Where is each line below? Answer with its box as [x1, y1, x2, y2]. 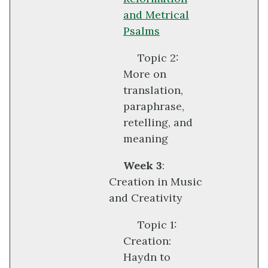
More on [123, 67, 166, 81]
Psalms [123, 24, 160, 38]
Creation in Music [109, 175, 202, 189]
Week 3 [123, 159, 162, 173]
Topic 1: [138, 218, 177, 232]
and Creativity [109, 191, 182, 205]
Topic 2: [138, 51, 179, 65]
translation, [123, 83, 183, 98]
